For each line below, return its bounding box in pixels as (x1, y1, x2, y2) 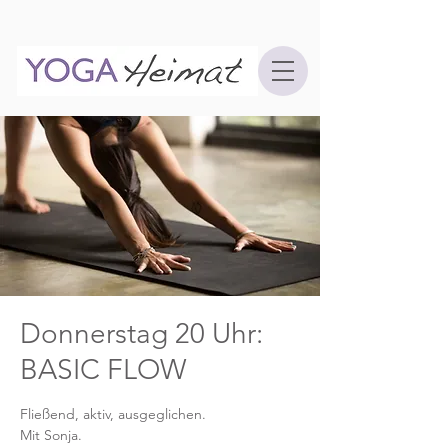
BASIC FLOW (20, 353, 186, 386)
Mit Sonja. (20, 426, 82, 444)
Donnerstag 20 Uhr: (20, 317, 263, 350)
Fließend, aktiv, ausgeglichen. (20, 405, 206, 423)
